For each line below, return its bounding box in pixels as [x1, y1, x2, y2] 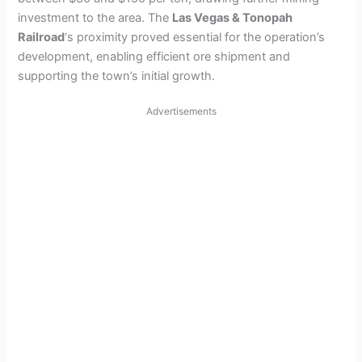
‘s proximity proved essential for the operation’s [65, 30, 326, 45]
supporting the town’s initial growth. [18, 69, 216, 84]
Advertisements [145, 104, 217, 117]
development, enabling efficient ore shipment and [18, 49, 291, 65]
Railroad [18, 30, 65, 45]
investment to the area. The [18, 11, 173, 26]
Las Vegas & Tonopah [172, 11, 293, 26]
